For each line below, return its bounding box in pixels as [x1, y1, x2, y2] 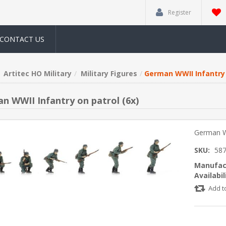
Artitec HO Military [3, 69, 72, 78]
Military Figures [80, 69, 137, 78]
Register [168, 8, 191, 17]
